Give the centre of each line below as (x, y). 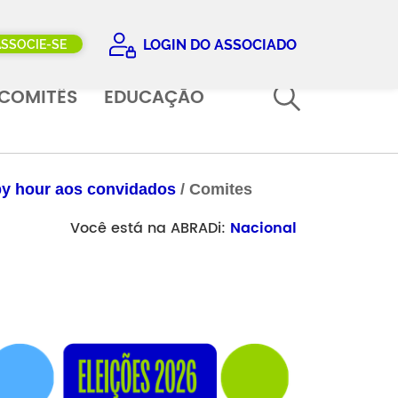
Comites (221, 189)
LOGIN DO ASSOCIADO (218, 44)
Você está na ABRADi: (150, 228)
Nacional (263, 228)
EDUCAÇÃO (154, 98)
